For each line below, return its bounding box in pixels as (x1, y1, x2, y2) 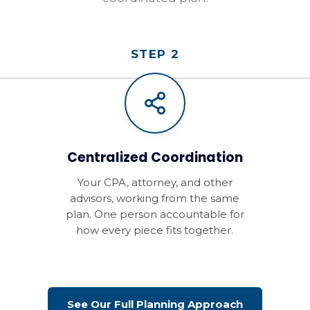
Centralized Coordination (66, 148, 243, 167)
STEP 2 (130, 47, 180, 62)
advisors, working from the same (70, 192, 240, 206)
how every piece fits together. (76, 224, 234, 237)
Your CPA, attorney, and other (77, 176, 232, 190)
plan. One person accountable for (65, 208, 244, 221)
